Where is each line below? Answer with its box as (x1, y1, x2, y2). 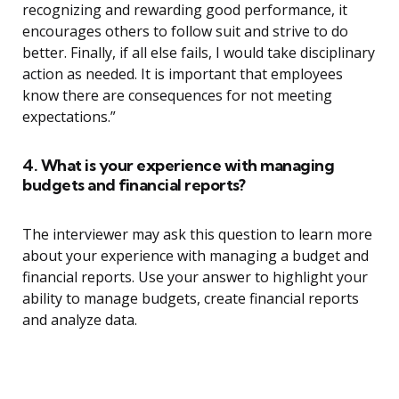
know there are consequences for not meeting (22, 85, 332, 106)
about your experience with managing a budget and (22, 246, 369, 266)
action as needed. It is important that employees (22, 64, 343, 85)
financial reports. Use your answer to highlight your (22, 267, 368, 288)
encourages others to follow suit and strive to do (22, 21, 348, 42)
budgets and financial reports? (22, 175, 245, 196)
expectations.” (22, 107, 116, 127)
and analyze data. (22, 310, 137, 330)
